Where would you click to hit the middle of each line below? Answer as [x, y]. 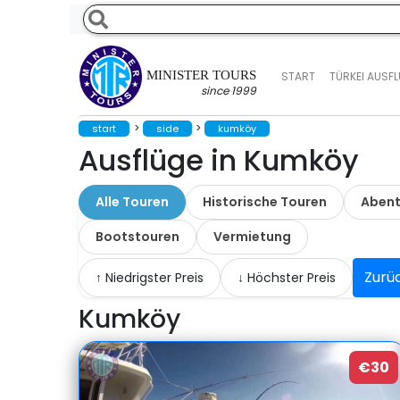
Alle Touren [132, 202]
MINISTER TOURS [201, 75]
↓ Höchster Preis [286, 277]
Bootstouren [137, 237]
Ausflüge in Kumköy [218, 160]
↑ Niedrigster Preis [149, 277]
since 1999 [228, 91]
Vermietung [252, 237]
